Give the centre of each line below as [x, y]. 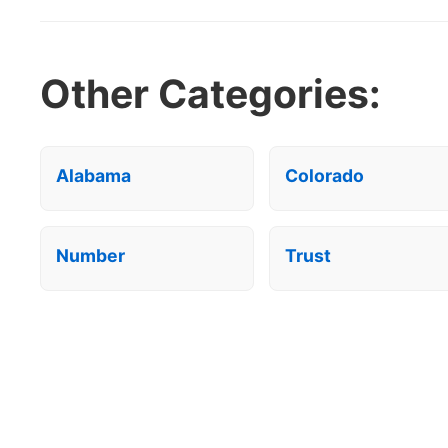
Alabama [93, 176]
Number [90, 256]
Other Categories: [210, 94]
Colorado [324, 176]
